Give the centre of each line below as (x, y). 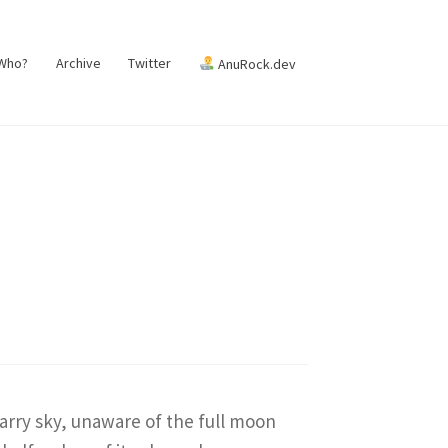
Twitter (150, 63)
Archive (78, 63)
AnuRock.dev (255, 63)
